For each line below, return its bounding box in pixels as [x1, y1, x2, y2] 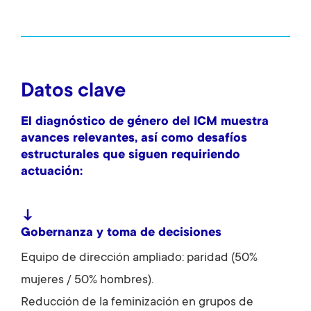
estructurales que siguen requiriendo [21, 148, 240, 162]
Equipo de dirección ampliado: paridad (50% [21, 251, 258, 265]
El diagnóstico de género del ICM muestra [21, 115, 269, 129]
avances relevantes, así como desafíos [21, 131, 247, 146]
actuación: [21, 165, 83, 179]
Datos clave [21, 81, 126, 103]
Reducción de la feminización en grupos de [21, 295, 253, 310]
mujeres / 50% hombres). [21, 273, 153, 287]
